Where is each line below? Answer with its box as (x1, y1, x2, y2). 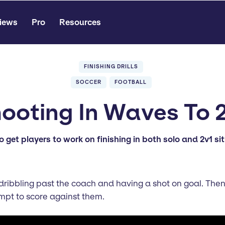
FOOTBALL (114, 79, 147, 85)
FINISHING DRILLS (84, 63, 138, 70)
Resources (59, 17, 101, 27)
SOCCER (75, 79, 101, 85)
